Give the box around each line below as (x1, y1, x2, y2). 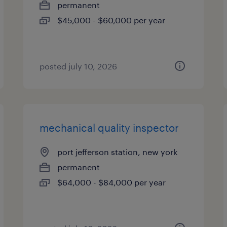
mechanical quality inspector (40, 122, 179, 134)
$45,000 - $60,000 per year (57, 15, 166, 25)
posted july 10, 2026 (40, 61, 118, 71)
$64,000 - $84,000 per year (57, 177, 166, 187)
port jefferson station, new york (57, 147, 178, 157)
